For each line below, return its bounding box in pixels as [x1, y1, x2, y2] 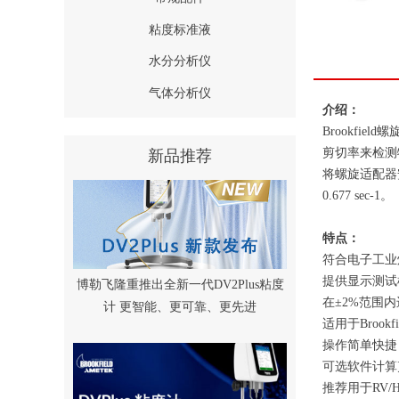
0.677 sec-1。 [322, 189, 393, 202]
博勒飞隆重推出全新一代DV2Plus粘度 [76, 278, 284, 291]
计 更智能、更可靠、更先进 [103, 300, 256, 313]
